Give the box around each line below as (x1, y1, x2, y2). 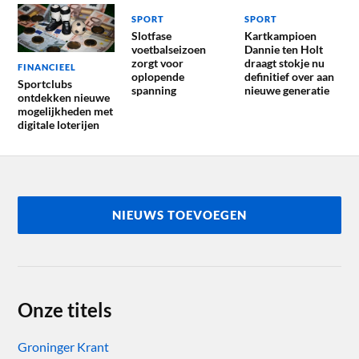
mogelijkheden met (18, 104, 114, 119)
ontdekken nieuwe (18, 91, 111, 105)
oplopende (131, 70, 184, 84)
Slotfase (131, 29, 171, 43)
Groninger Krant (18, 339, 110, 355)
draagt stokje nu (244, 56, 325, 71)
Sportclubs (18, 77, 73, 91)
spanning (131, 83, 176, 98)
